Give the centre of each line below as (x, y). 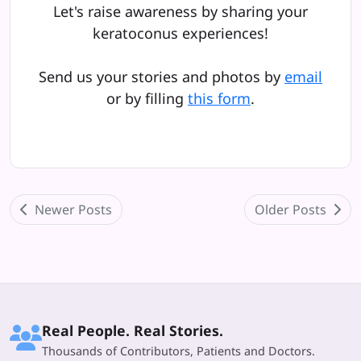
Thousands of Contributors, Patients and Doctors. (178, 351)
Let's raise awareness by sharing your (180, 12)
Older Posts (292, 210)
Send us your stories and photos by (162, 77)
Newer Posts (72, 210)
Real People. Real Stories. (133, 331)
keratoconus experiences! (180, 33)
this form (219, 99)
